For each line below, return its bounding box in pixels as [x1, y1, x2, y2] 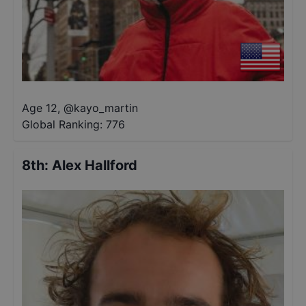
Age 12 [22, 101, 57, 115]
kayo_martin [74, 101, 138, 115]
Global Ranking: [22, 117, 102, 131]
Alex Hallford [52, 157, 137, 173]
